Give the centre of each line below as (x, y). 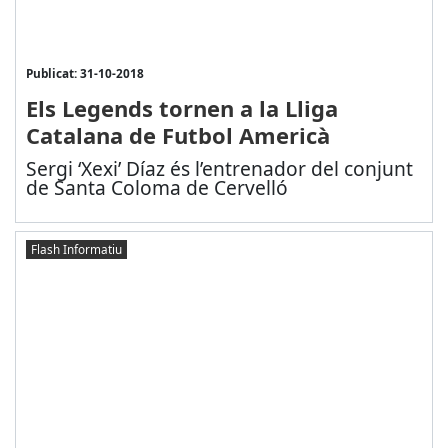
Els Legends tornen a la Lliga (181, 107)
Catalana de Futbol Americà (177, 134)
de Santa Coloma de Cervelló (156, 187)
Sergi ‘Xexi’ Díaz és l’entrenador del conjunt (219, 168)
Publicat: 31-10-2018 (84, 72)
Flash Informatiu (76, 249)
